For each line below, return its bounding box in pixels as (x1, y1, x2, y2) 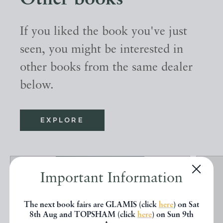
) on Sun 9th (152, 211, 194, 219)
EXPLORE (40, 117, 85, 125)
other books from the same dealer (20, 62, 193, 74)
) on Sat (173, 201, 199, 209)
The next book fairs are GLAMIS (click (24, 201, 159, 209)
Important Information (40, 171, 183, 186)
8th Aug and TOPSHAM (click (29, 211, 137, 219)
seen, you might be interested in (20, 44, 183, 56)
